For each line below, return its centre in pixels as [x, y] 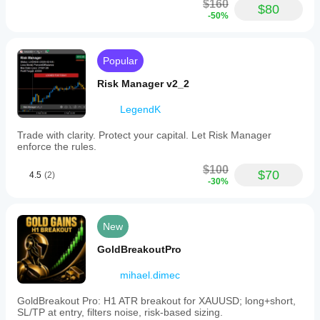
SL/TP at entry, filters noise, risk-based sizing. [120, 312]
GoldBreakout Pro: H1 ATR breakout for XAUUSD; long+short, [156, 301]
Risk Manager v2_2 [143, 84]
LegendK [140, 109]
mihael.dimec [150, 275]
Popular [120, 61]
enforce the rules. [57, 146]
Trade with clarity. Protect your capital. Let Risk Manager [144, 135]
